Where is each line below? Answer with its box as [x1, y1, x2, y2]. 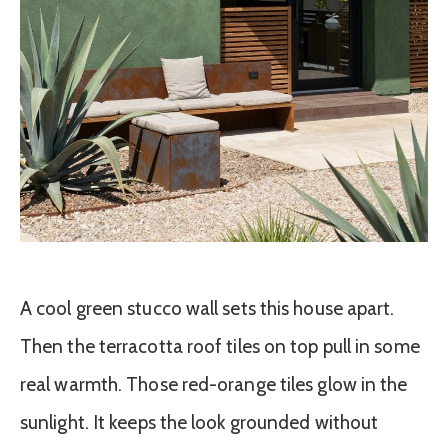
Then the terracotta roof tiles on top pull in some [20, 335, 420, 359]
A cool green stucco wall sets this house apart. [20, 297, 395, 321]
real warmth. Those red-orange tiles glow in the [20, 373, 408, 397]
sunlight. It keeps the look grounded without [20, 411, 379, 435]
